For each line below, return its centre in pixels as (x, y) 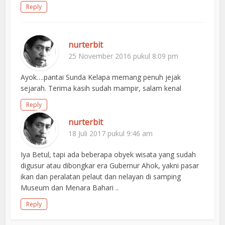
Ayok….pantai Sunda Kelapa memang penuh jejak (101, 77)
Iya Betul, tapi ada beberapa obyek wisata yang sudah (108, 155)
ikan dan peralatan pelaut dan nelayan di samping (101, 177)
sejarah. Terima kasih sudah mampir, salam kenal (101, 88)
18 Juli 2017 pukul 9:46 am (111, 134)
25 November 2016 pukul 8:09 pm (124, 56)
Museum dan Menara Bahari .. (70, 188)
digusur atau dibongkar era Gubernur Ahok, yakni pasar (110, 166)
